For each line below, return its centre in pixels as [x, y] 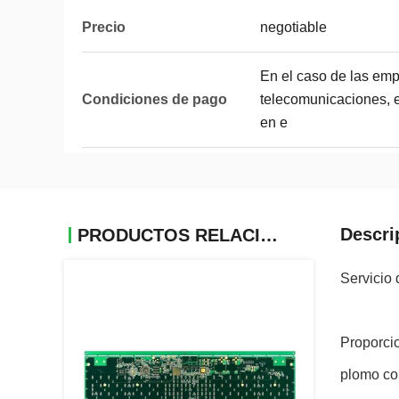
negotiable [293, 27]
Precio [104, 27]
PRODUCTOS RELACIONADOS [269, 235]
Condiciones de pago [155, 99]
